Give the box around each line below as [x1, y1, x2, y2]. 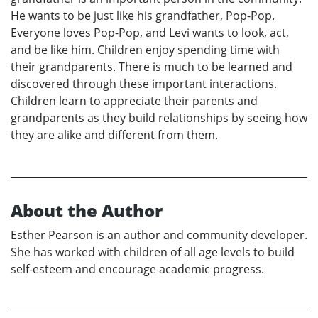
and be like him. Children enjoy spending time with [11, 41, 280, 57]
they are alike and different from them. [11, 126, 218, 143]
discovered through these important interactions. [11, 75, 277, 92]
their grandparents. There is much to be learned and [11, 58, 292, 75]
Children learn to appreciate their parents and [11, 92, 258, 109]
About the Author [11, 198, 163, 222]
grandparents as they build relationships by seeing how [11, 109, 307, 126]
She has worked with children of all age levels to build [11, 243, 295, 260]
